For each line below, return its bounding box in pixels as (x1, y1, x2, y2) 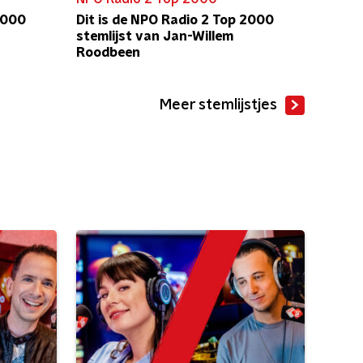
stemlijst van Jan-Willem (76, 30, 234, 43)
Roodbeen (76, 46, 140, 59)
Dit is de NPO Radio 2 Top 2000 (76, 14, 274, 27)
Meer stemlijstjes (160, 98, 277, 113)
